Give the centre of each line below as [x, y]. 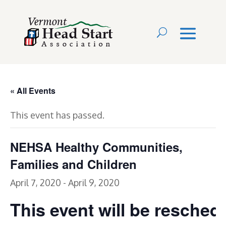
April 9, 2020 [94, 183]
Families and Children [73, 164]
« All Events [33, 91]
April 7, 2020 [36, 183]
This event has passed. [57, 115]
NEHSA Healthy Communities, [96, 147]
